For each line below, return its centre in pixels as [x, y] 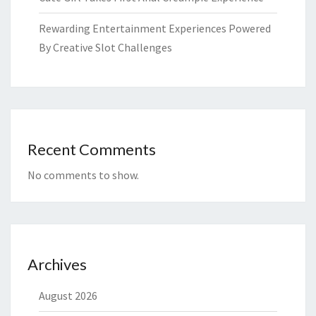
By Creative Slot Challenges [105, 48]
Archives [57, 265]
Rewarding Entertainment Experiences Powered [155, 29]
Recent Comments [92, 150]
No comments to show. [83, 175]
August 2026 [68, 296]
